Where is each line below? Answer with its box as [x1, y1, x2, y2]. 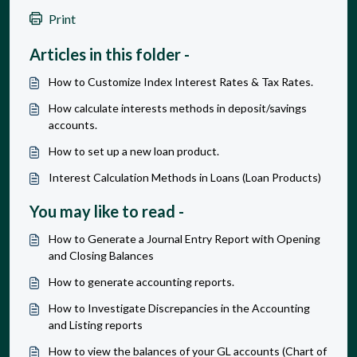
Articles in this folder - [29, 44, 190, 64]
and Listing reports [49, 317, 143, 331]
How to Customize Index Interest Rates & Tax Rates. [49, 74, 313, 88]
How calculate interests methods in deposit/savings [49, 100, 307, 115]
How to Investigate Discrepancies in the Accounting [49, 300, 310, 315]
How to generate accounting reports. [49, 274, 234, 288]
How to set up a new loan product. [49, 143, 219, 158]
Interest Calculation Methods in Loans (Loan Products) [49, 170, 321, 184]
